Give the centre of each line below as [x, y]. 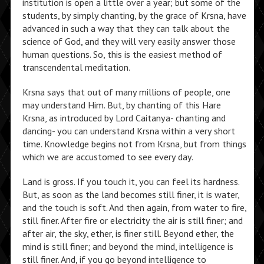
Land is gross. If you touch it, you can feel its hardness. [131, 181]
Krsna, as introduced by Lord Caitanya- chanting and [124, 118]
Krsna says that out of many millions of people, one [126, 92]
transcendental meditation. [76, 67]
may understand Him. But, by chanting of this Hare [121, 105]
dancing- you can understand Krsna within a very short [128, 131]
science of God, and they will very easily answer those [129, 41]
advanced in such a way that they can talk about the [126, 28]
